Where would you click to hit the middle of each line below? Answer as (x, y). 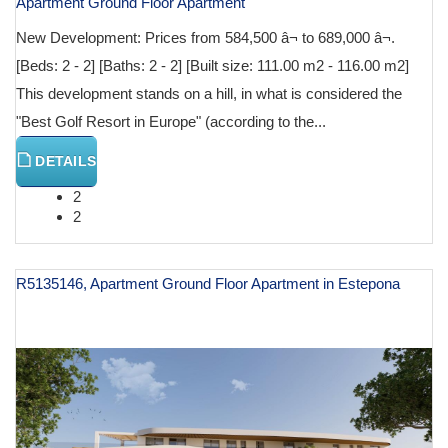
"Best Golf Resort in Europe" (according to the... (171, 122)
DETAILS (64, 161)
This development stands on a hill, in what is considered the (209, 94)
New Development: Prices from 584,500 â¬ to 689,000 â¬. (205, 38)
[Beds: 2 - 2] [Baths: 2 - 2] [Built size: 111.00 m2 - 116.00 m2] (212, 66)
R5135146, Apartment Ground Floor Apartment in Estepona (208, 284)
